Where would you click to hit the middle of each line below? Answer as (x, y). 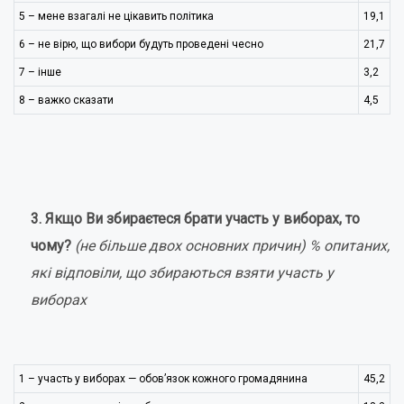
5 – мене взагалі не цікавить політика (116, 16)
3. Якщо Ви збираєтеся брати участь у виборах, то (195, 219)
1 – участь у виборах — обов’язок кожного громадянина (163, 379)
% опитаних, (349, 246)
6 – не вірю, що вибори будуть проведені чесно (141, 44)
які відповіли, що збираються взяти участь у (182, 273)
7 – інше (40, 72)
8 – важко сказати (66, 100)
